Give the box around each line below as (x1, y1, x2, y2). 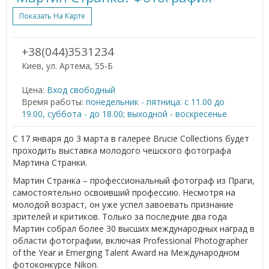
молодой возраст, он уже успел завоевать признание (13, 198, 234, 210)
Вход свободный (47, 83, 115, 95)
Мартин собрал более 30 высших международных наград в (13, 222, 255, 234)
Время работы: (22, 95, 83, 107)
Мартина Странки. (13, 156, 87, 168)
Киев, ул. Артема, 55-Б (22, 59, 113, 71)
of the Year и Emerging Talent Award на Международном (13, 246, 240, 258)
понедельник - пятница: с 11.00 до (86, 95, 225, 107)
